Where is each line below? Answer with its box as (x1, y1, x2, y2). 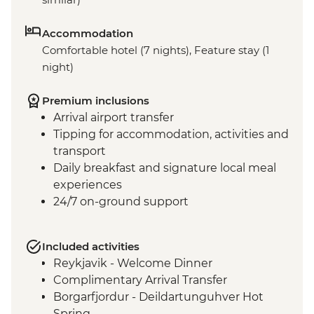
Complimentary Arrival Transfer (53, 273, 227, 287)
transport (53, 144, 106, 158)
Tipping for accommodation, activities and (53, 127, 289, 141)
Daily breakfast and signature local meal (53, 161, 276, 175)
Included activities (42, 239, 139, 253)
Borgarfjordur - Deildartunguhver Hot (53, 289, 264, 303)
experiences (53, 177, 122, 191)
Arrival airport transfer (53, 110, 174, 124)
